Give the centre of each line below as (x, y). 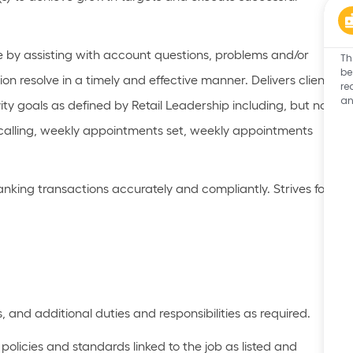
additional (63, 313)
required (284, 313)
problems (242, 55)
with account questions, (144, 55)
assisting (48, 55)
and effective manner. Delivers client (226, 80)
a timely (97, 80)
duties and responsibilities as (176, 313)
